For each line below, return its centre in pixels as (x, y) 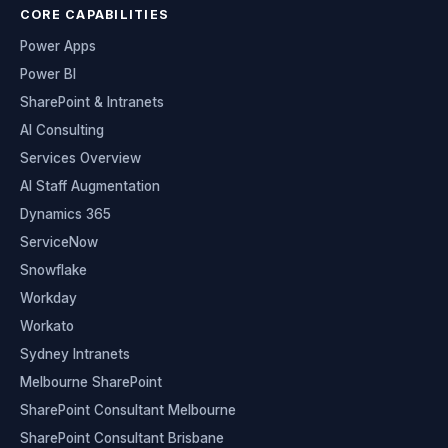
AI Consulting (62, 130)
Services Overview (80, 158)
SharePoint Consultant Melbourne (128, 410)
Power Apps (58, 46)
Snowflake (53, 270)
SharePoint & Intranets (92, 102)
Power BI (48, 74)
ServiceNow (59, 242)
